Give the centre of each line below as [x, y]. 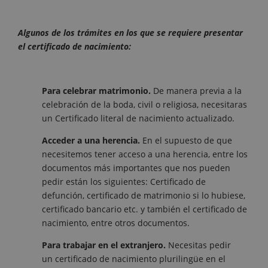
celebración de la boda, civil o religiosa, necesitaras [144, 105]
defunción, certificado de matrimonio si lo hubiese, [144, 196]
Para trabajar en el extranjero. [105, 245]
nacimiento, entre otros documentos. [116, 223]
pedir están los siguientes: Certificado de [124, 182]
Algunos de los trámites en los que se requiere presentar [130, 33]
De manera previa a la [197, 91]
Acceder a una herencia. [92, 141]
